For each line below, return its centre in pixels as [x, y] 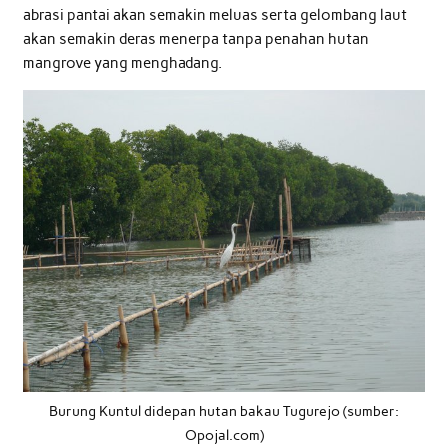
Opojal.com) [224, 434]
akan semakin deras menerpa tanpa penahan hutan [195, 38]
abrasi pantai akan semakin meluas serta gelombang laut [214, 14]
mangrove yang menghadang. [122, 62]
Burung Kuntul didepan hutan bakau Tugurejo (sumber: [224, 410]
